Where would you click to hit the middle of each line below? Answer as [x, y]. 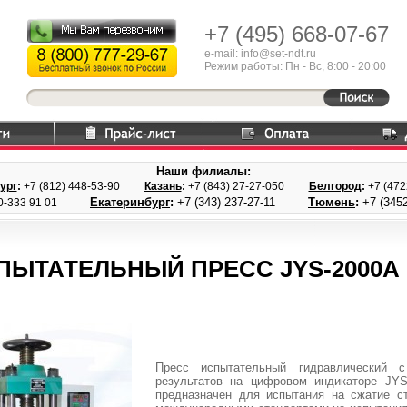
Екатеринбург [130, 202]
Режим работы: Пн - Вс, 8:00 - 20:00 [295, 66]
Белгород [335, 186]
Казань [163, 186]
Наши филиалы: [203, 171]
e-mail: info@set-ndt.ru [260, 54]
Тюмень [332, 202]
